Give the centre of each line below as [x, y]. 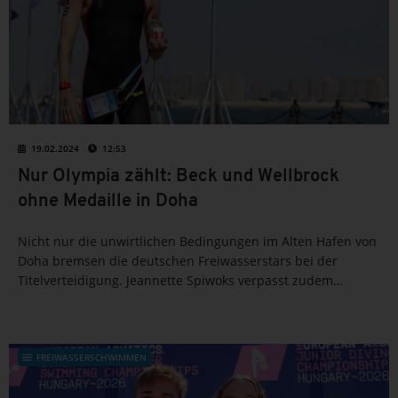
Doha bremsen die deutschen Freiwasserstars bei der [178, 260]
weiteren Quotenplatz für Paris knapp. [132, 299]
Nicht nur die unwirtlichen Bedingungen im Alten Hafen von [197, 241]
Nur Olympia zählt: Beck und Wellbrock [179, 176]
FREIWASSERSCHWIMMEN [92, 357]
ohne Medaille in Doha [108, 201]
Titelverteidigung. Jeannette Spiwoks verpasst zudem [175, 280]
